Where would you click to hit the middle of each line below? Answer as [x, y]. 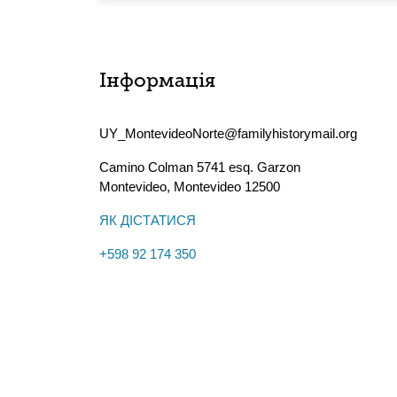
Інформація [157, 82]
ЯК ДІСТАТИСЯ [148, 220]
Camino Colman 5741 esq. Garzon [200, 167]
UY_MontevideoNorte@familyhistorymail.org [228, 133]
